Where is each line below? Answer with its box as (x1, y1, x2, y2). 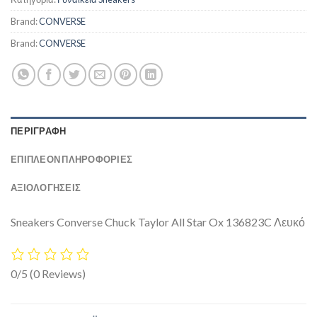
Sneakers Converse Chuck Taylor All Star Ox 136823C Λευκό (11, 214, 305, 229)
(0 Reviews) (30, 267, 86, 281)
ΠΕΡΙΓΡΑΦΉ (11, 125, 67, 137)
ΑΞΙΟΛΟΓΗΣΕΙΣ (11, 181, 81, 193)
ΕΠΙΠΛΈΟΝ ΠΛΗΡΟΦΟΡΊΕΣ (11, 153, 133, 165)
